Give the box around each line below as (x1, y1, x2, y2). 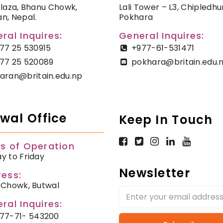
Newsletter (119, 165, 190, 182)
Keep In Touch (119, 111, 213, 128)
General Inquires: (119, 29, 205, 42)
